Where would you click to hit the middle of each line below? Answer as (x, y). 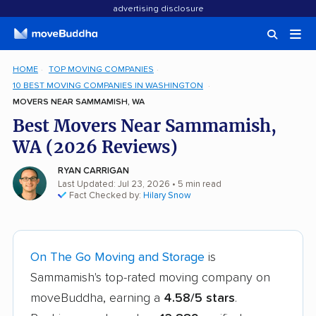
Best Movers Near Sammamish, (145, 126)
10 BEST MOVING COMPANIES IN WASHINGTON (108, 86)
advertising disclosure (158, 9)
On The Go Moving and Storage (117, 257)
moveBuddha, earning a (97, 298)
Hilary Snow (167, 196)
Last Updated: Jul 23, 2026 (114, 184)
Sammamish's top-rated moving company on (150, 278)
